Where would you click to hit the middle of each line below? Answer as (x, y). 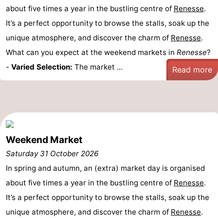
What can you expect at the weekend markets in (91, 52)
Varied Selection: (42, 67)
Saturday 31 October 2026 (52, 154)
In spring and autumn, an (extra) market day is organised (105, 168)
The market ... (98, 67)
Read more (192, 70)
